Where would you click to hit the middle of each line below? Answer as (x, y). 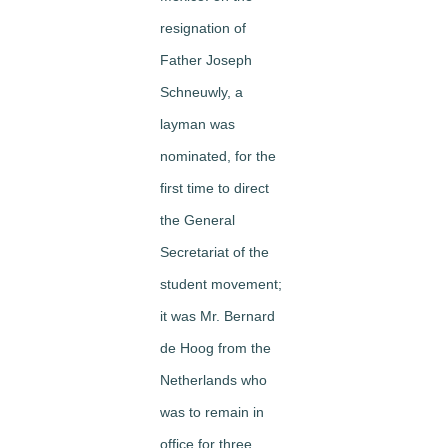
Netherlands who (213, 379)
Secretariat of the (214, 251)
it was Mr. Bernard (217, 315)
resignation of (203, 27)
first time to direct (214, 187)
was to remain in (212, 411)
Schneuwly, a (201, 91)
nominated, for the (218, 155)
